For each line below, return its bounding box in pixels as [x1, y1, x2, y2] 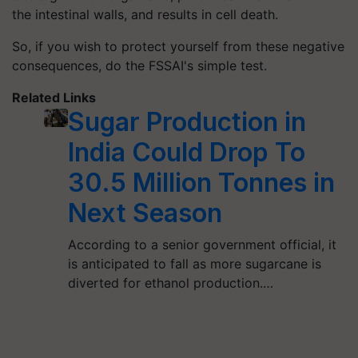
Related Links [12, 89, 96, 105]
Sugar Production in [68, 105, 307, 137]
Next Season [68, 197, 223, 229]
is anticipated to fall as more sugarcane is [68, 255, 322, 272]
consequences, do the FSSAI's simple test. [12, 57, 267, 74]
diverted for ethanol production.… [68, 274, 274, 291]
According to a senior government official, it [68, 236, 337, 253]
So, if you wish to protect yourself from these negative [12, 38, 344, 54]
